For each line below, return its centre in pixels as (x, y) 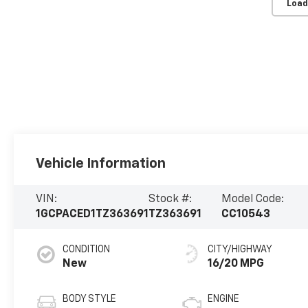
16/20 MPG (236, 264)
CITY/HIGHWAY (240, 249)
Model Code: (253, 199)
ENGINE (224, 299)
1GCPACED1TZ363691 (92, 214)
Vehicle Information (101, 163)
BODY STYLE (90, 299)
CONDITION (87, 249)
